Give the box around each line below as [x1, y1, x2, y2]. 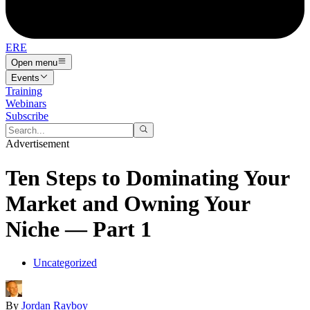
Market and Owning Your [6, 190, 250, 216]
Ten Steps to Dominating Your [6, 165, 289, 190]
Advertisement [6, 138, 69, 150]
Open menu [11, 57, 57, 68]
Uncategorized [33, 257, 97, 269]
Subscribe [6, 109, 48, 122]
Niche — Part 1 [6, 216, 152, 241]
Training [6, 84, 42, 97]
